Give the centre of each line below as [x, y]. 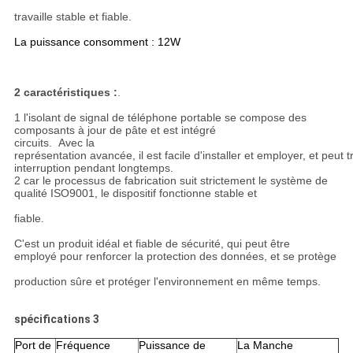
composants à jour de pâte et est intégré [162, 130]
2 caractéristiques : [65, 93]
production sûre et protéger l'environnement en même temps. [167, 282]
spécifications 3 [56, 320]
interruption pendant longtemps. [93, 168]
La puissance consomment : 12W [97, 42]
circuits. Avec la [54, 143]
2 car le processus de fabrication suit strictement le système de [171, 181]
